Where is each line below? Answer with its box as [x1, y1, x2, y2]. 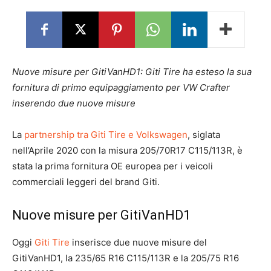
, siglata [188, 129, 220, 140]
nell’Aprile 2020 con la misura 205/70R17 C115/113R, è [12, 145, 243, 156]
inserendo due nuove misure [12, 97, 135, 109]
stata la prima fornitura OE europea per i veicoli [12, 160, 213, 172]
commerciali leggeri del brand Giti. [12, 176, 160, 188]
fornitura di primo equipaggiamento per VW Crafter [12, 82, 230, 93]
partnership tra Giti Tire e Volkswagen [24, 129, 188, 140]
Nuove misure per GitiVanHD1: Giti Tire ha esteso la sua [12, 66, 252, 77]
